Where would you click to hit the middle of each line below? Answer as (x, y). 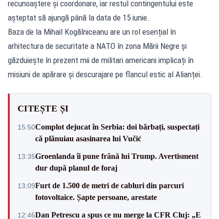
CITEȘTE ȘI (43, 108)
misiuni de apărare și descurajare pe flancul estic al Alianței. (105, 74)
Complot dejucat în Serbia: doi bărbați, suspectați (117, 127)
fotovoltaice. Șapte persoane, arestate (96, 197)
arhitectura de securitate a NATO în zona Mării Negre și (97, 46)
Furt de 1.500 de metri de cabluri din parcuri (109, 185)
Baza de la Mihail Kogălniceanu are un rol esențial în (92, 32)
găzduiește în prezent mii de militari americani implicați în (101, 60)
